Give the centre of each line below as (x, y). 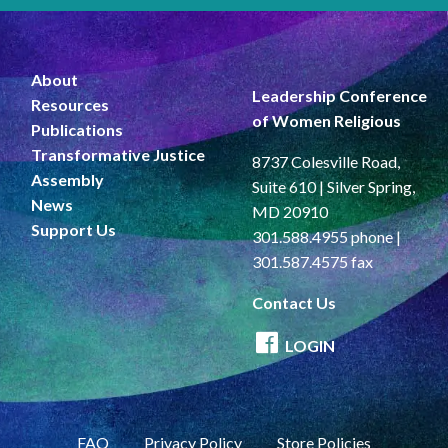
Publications (77, 130)
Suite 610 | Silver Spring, (333, 187)
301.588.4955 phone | (326, 237)
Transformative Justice (118, 155)
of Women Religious (326, 121)
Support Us (73, 230)
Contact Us (293, 303)
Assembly (67, 180)
